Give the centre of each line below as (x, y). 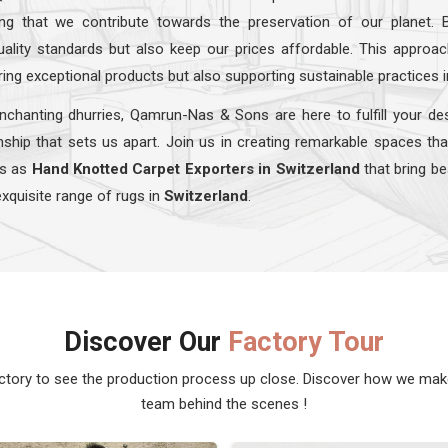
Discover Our (146, 341)
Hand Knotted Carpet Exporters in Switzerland (195, 168)
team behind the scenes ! (224, 403)
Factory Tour (306, 341)
